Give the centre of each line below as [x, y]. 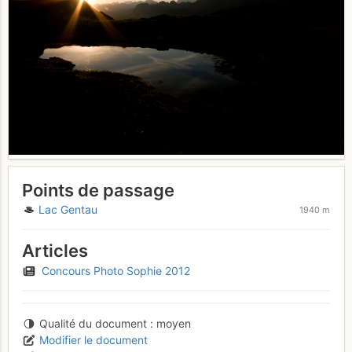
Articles [55, 251]
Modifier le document [93, 340]
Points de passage [98, 190]
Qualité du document [93, 324]
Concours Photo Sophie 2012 [115, 271]
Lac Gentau [68, 210]
